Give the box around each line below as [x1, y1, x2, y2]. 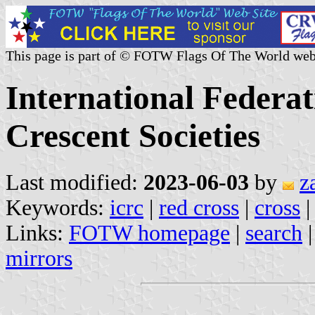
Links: [6, 220, 69, 245]
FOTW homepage [69, 220, 230, 245]
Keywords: [6, 195, 110, 220]
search [245, 220, 302, 245]
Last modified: [6, 169, 143, 195]
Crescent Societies [6, 117, 260, 155]
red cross [159, 195, 239, 220]
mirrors [6, 245, 72, 271]
